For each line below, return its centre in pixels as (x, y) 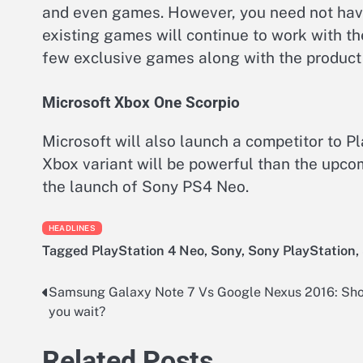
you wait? (77, 311)
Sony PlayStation (302, 250)
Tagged (67, 250)
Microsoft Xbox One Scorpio (141, 103)
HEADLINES (72, 228)
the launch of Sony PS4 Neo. (145, 187)
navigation (87, 325)
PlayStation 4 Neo (148, 250)
